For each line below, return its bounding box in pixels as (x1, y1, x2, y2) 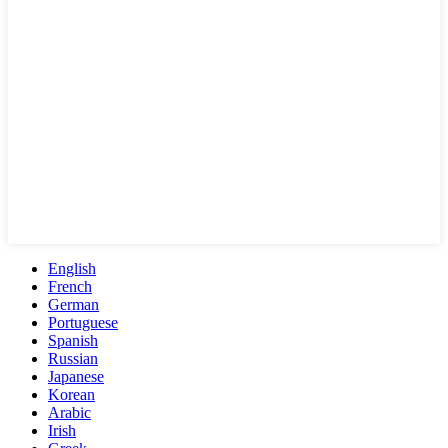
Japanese (48, 368, 104, 386)
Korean (48, 386, 95, 404)
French (48, 278, 92, 296)
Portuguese (48, 314, 118, 332)
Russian (48, 350, 98, 368)
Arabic (48, 404, 91, 422)
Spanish (48, 332, 98, 350)
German (48, 296, 99, 314)
